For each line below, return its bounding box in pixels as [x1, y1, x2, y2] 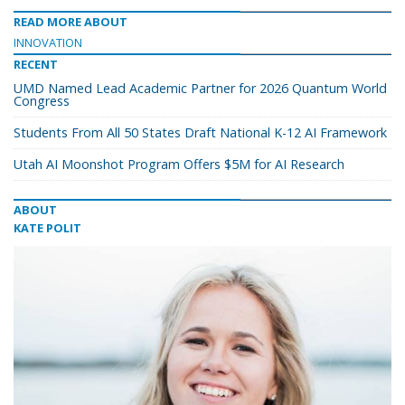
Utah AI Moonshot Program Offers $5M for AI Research [14, 155, 344, 173]
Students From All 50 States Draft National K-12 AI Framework [14, 124, 387, 141]
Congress [14, 92, 70, 109]
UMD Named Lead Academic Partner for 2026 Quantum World [14, 80, 387, 97]
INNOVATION [14, 34, 82, 51]
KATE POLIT [14, 220, 81, 236]
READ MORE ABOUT [14, 14, 127, 30]
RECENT [14, 56, 58, 72]
